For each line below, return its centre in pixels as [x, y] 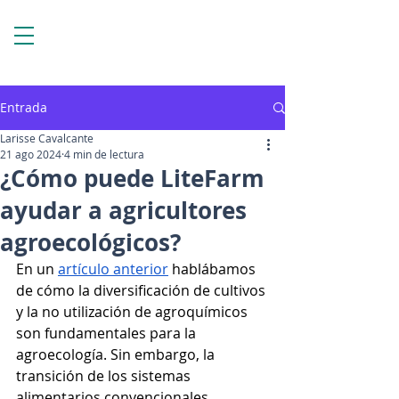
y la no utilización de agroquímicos [134, 312]
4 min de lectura [104, 154]
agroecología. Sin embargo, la [117, 354]
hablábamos [214, 269]
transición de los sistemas [105, 376]
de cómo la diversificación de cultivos [142, 290]
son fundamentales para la [108, 333]
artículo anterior [113, 269]
